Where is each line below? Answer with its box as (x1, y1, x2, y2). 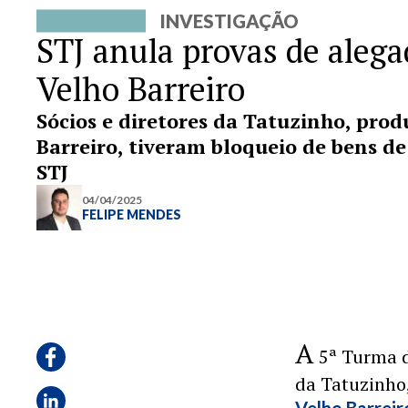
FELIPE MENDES (82, 207, 181, 222)
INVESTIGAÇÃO (160, 10, 299, 32)
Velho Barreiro (36, 67, 245, 110)
